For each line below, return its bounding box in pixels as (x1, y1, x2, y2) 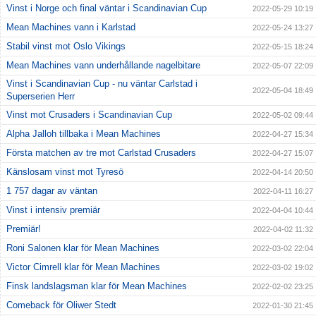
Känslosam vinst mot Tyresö (6, 166, 123, 178)
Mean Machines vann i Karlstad (6, 22, 135, 33)
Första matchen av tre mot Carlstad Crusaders (6, 147, 196, 159)
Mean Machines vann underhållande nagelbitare (6, 60, 200, 71)
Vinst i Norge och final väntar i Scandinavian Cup (6, 3, 207, 14)
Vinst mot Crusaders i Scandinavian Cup (6, 109, 172, 121)
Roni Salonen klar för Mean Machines (6, 243, 159, 254)
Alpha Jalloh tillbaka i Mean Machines (6, 128, 161, 140)
